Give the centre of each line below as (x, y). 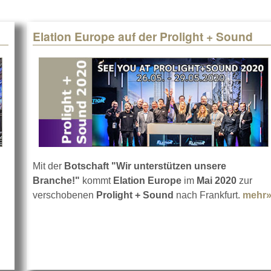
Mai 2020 (217, 181)
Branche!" (56, 181)
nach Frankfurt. (208, 195)
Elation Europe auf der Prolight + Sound (143, 37)
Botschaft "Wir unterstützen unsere (145, 166)
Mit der (48, 166)
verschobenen (64, 195)
